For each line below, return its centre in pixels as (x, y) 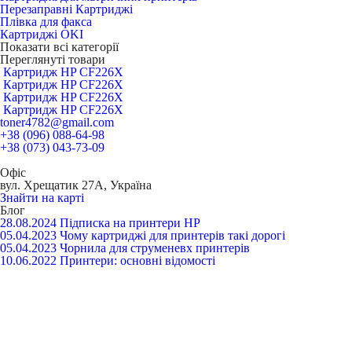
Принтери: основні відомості (137, 260)
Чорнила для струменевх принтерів (155, 248)
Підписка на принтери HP (130, 223)
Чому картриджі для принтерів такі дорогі (172, 235)
